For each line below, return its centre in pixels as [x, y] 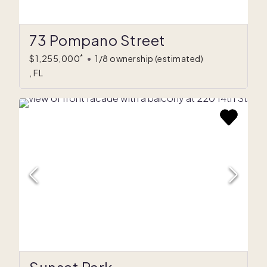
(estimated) [179, 59]
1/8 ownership [124, 59]
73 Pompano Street [97, 40]
